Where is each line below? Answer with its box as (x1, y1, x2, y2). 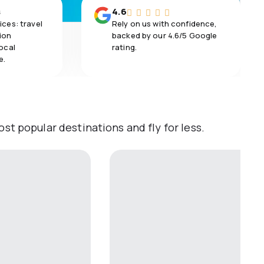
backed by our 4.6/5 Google (112, 30, 217, 41)
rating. (112, 42, 137, 52)
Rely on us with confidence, (112, 18, 217, 29)
